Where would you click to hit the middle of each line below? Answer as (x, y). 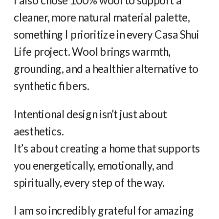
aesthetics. (39, 131)
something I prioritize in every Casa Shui (107, 34)
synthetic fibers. (52, 86)
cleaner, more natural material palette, (102, 17)
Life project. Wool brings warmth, (92, 52)
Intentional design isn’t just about (90, 114)
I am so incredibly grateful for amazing (104, 210)
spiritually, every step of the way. (89, 182)
